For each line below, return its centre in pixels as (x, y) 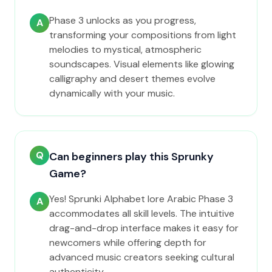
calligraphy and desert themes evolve (132, 79)
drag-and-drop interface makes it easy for (144, 228)
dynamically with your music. (112, 93)
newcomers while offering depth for (128, 243)
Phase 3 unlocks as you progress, (123, 20)
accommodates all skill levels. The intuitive (142, 213)
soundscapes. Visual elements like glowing (142, 64)
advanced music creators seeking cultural (142, 257)
